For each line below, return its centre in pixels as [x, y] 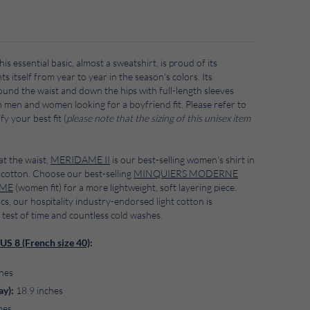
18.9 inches [38, 291]
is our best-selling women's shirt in [182, 160]
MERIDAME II [80, 160]
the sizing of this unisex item [193, 118]
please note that [101, 118]
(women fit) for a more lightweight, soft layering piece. [125, 188]
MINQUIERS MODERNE [186, 174]
